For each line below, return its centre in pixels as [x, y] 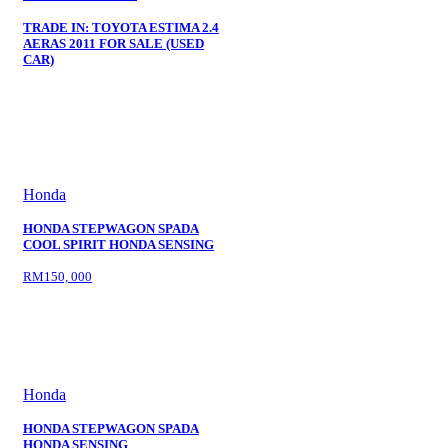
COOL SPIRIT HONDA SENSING [118, 244]
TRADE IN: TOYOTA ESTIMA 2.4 [121, 27]
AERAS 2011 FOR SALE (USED [113, 43]
